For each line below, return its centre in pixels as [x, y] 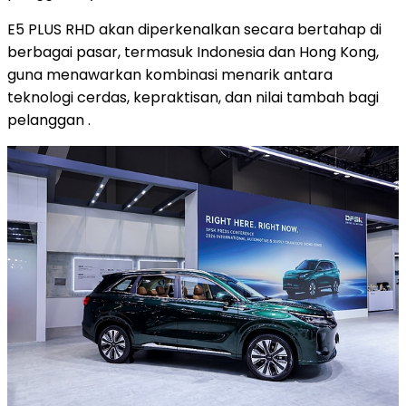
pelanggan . [49, 120]
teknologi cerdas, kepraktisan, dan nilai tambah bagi [193, 97]
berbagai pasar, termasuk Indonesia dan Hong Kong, [193, 52]
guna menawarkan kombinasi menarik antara [170, 74]
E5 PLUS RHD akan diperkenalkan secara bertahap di [194, 29]
